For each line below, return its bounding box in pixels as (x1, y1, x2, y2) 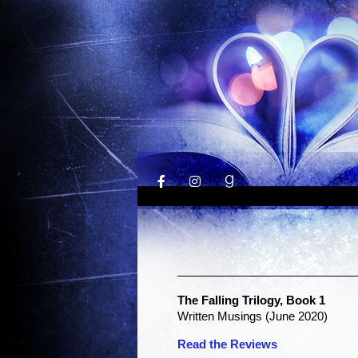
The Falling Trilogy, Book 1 (177, 294, 325, 307)
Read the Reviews (177, 337, 277, 351)
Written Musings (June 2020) (177, 310, 328, 323)
